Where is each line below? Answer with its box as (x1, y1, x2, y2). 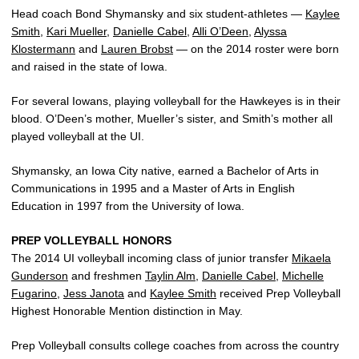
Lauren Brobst (101, 42, 173, 55)
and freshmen (68, 268, 145, 282)
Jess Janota (63, 286, 124, 300)
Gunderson (11, 268, 68, 282)
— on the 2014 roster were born (173, 42, 339, 55)
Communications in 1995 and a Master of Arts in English (11, 181, 295, 195)
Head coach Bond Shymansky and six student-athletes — (11, 6, 305, 20)
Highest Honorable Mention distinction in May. (11, 304, 243, 317)
